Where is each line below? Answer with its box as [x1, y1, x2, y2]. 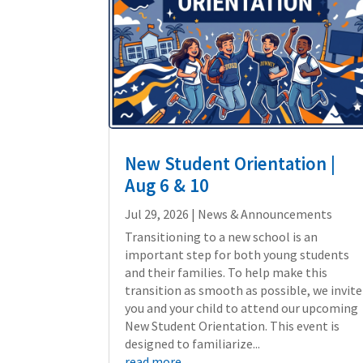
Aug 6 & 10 [125, 173, 210, 197]
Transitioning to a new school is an [125, 228, 318, 245]
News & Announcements [198, 205, 333, 222]
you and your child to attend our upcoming [125, 299, 359, 316]
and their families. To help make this [125, 263, 328, 280]
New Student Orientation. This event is [125, 317, 340, 334]
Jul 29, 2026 [125, 205, 190, 222]
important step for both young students [125, 246, 350, 263]
